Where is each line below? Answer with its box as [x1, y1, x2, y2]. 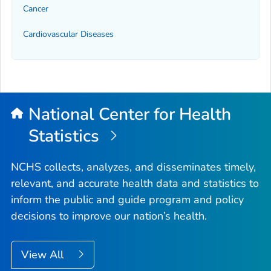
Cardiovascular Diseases [23, 28, 114, 41]
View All [21, 247, 67, 262]
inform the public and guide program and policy [11, 192, 244, 207]
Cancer [23, 2, 48, 15]
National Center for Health [28, 102, 232, 126]
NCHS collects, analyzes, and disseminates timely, [11, 159, 256, 174]
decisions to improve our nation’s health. [11, 208, 207, 223]
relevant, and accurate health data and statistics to [11, 175, 259, 191]
